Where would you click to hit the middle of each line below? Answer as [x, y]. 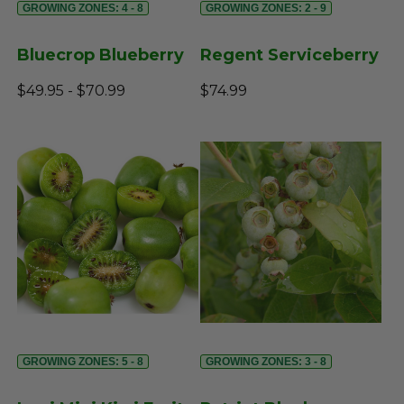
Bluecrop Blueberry [101, 55]
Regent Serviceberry [289, 55]
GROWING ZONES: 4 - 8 [83, 9]
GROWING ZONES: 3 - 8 [266, 362]
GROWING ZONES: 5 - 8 [83, 362]
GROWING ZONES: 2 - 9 [266, 9]
